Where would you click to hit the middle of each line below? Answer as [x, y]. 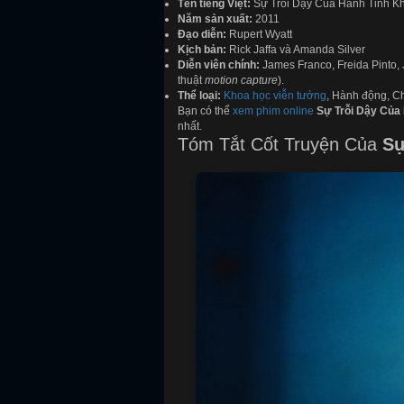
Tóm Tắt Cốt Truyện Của [280, 145]
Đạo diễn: [202, 35]
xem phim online [273, 111]
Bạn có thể [205, 111]
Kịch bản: [202, 50]
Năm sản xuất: [215, 19]
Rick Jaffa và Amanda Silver [296, 50]
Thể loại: [199, 96]
